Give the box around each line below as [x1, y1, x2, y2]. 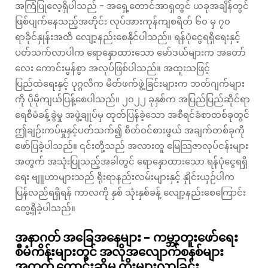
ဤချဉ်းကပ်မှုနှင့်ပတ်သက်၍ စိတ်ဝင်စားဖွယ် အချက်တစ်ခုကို [15, 123, 245, 136]
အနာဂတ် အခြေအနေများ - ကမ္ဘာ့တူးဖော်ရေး [15, 229, 238, 246]
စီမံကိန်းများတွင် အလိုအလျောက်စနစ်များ [15, 243, 224, 260]
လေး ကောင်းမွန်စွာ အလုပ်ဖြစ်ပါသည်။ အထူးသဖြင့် [15, 61, 210, 74]
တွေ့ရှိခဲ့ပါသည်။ [15, 201, 75, 214]
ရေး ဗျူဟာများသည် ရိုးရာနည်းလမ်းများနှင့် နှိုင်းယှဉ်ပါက [15, 170, 234, 183]
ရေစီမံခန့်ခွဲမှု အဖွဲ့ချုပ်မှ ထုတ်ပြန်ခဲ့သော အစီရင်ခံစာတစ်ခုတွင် [15, 108, 249, 121]
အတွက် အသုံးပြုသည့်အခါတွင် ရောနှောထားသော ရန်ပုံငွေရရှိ [15, 154, 248, 167]
